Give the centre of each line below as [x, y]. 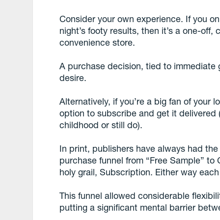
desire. [73, 78]
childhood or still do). [101, 125]
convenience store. [97, 42]
